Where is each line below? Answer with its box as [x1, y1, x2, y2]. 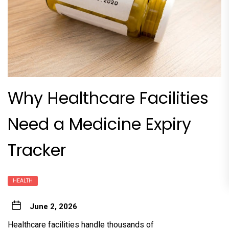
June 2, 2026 [29, 201, 77, 211]
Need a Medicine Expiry [8, 112, 191, 135]
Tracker [8, 138, 66, 162]
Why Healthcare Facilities [8, 86, 209, 109]
